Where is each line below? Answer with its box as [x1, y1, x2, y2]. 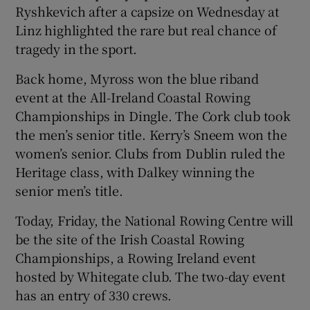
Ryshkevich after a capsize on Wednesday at [15, 1, 280, 20]
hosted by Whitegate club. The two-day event [15, 266, 286, 285]
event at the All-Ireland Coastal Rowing [15, 87, 250, 106]
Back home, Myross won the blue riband [15, 69, 259, 87]
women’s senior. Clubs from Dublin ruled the [15, 143, 285, 162]
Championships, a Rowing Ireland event [15, 248, 257, 266]
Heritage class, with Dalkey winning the [15, 162, 255, 181]
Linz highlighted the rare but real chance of [15, 20, 277, 39]
